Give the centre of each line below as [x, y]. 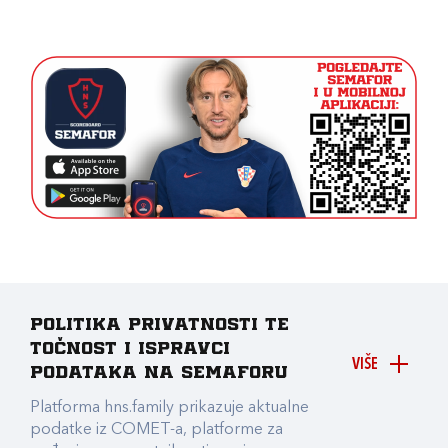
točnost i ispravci [130, 349]
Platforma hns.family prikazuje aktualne [169, 408]
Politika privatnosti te [159, 325]
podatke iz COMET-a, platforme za [156, 430]
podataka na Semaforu [159, 373]
